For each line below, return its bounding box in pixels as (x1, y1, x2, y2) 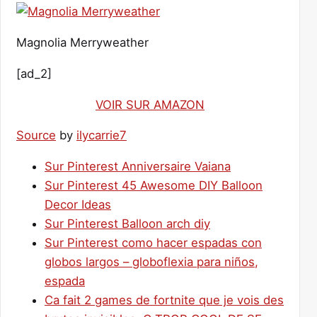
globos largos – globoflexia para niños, (45, 255, 258, 270)
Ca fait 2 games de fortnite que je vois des (45, 293, 284, 308)
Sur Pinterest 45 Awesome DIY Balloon (45, 178, 263, 193)
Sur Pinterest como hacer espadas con (45, 236, 262, 250)
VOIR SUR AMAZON (96, 97, 204, 112)
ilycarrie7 (76, 128, 127, 143)
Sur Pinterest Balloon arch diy (45, 217, 210, 231)
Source (16, 128, 56, 143)
